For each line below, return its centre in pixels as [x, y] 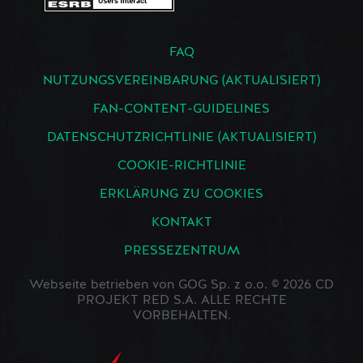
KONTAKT [181, 223]
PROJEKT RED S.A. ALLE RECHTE [181, 301]
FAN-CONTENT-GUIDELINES [181, 110]
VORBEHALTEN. [181, 316]
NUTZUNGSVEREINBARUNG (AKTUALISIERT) [181, 81]
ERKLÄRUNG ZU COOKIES [181, 195]
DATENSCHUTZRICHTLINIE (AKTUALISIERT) [181, 138]
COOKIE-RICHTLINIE [181, 167]
